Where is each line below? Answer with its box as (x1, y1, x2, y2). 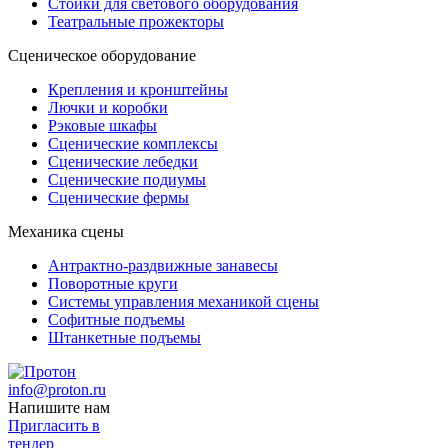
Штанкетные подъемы (48, 328, 201, 346)
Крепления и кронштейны (48, 80, 228, 98)
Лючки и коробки (48, 98, 168, 116)
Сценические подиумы (48, 170, 206, 188)
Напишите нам (8, 398, 110, 416)
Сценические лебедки (48, 152, 198, 170)
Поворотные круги (48, 274, 178, 292)
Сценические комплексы (48, 134, 218, 152)
